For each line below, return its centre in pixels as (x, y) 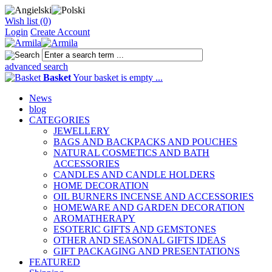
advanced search (36, 66)
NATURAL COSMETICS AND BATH (131, 153)
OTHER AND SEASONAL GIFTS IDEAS (140, 240)
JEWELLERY (82, 131)
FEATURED (55, 262)
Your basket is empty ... (117, 77)
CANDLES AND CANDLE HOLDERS (134, 175)
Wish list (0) (28, 21)
